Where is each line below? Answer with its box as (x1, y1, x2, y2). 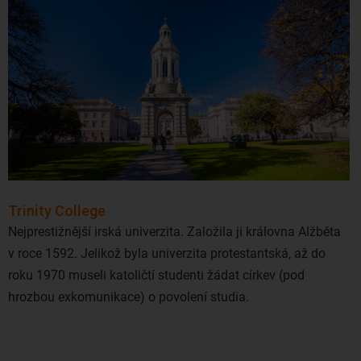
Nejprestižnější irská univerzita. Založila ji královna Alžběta (8, 224, 341, 240)
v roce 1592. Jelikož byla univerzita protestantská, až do (8, 246, 326, 262)
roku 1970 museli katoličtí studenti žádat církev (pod (8, 268, 305, 284)
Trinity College (8, 202, 106, 220)
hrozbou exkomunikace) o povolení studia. (8, 289, 249, 305)
